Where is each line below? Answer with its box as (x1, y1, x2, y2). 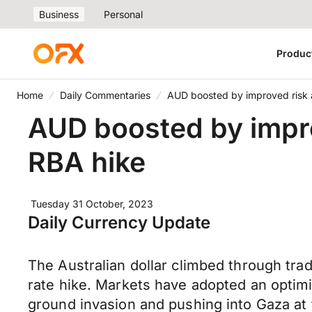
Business (39, 8, 79, 20)
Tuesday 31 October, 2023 (31, 198, 153, 210)
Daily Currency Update (28, 212, 210, 233)
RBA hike (28, 146, 146, 178)
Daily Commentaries (60, 89, 150, 101)
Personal (104, 8, 143, 20)
